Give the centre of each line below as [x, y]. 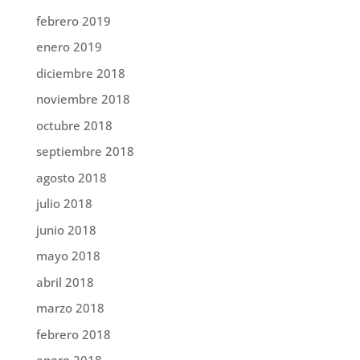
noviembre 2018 [83, 99]
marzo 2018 [70, 308]
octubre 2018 [74, 125]
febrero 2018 [73, 334]
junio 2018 [66, 229]
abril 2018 [65, 282]
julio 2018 [64, 204]
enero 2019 [69, 47]
